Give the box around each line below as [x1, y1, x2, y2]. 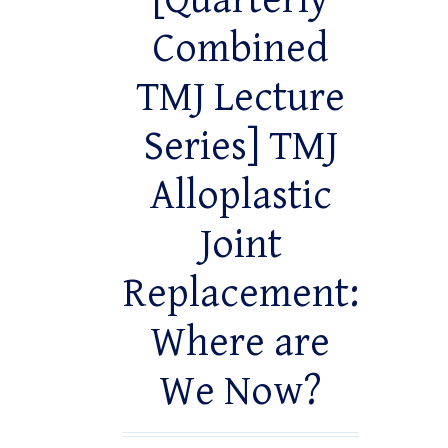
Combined [153, 25, 329, 74]
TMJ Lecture [136, 74, 346, 123]
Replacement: [122, 270, 359, 319]
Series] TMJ [143, 123, 338, 172]
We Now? [159, 368, 322, 417]
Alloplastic [149, 172, 332, 221]
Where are [151, 319, 331, 368]
